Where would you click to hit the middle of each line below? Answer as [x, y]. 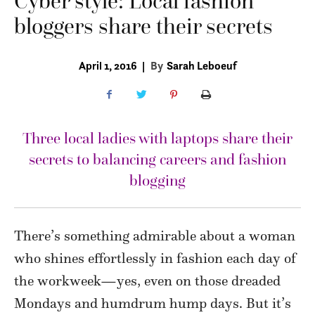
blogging [157, 181]
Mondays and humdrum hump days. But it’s [153, 303]
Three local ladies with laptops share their [157, 139]
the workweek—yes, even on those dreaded [147, 281]
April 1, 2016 [108, 66]
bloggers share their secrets [143, 27]
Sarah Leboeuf [202, 66]
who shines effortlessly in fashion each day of [155, 258]
